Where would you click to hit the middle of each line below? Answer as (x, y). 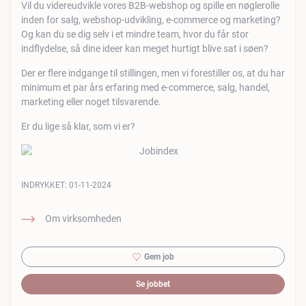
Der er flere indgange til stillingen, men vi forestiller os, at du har (153, 73)
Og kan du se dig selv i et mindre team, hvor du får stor (135, 34)
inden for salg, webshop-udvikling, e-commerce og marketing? (151, 20)
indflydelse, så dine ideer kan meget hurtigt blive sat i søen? (145, 48)
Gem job (159, 257)
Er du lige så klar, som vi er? (78, 126)
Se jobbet (153, 284)
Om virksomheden (83, 219)
